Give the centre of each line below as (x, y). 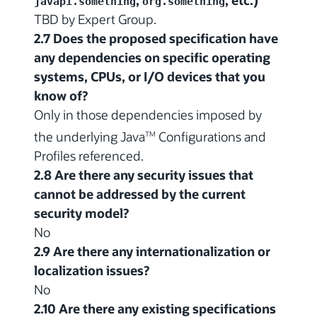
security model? (81, 213)
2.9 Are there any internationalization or (152, 251)
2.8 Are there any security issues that (144, 174)
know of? (61, 95)
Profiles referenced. (89, 155)
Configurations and (211, 136)
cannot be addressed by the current (140, 194)
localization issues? (92, 270)
